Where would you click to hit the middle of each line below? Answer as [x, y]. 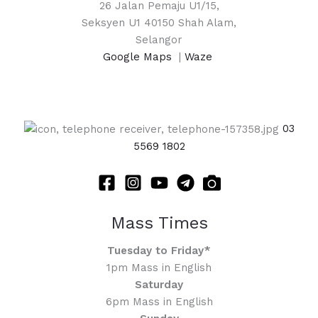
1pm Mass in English [159, 268]
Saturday [159, 285]
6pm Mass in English [159, 302]
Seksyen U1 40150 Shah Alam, [159, 23]
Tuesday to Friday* [159, 251]
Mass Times [159, 223]
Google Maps [139, 57]
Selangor [159, 40]
